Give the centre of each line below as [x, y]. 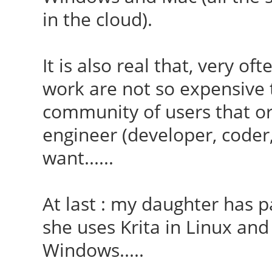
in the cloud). [97, 19]
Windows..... [93, 250]
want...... [78, 158]
